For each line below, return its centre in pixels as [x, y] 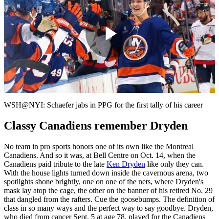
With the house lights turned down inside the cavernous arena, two [106, 173]
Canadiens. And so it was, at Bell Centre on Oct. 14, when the [100, 155]
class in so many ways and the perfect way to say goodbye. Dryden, [109, 208]
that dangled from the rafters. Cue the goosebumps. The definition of [109, 199]
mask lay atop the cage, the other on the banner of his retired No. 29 [108, 190]
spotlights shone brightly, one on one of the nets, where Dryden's [104, 181]
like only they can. [175, 164]
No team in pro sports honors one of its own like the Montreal [99, 146]
